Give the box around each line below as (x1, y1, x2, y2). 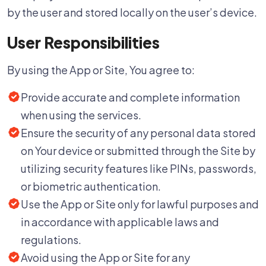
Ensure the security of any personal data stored (21, 126, 256, 140)
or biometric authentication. (21, 179, 161, 193)
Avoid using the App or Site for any (21, 251, 190, 264)
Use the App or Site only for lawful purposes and (21, 197, 259, 211)
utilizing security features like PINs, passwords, (21, 161, 256, 175)
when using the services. (21, 108, 141, 122)
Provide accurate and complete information (21, 90, 240, 104)
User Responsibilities (7, 33, 160, 52)
